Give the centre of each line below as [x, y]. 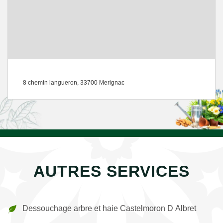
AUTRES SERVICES [111, 171]
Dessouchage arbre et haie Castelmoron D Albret [109, 208]
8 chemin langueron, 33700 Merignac [74, 83]
